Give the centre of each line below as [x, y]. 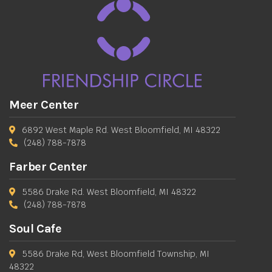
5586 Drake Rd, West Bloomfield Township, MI [115, 253]
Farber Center [48, 166]
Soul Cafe [36, 228]
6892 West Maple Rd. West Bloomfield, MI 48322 [121, 130]
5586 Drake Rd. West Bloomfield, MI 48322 [109, 192]
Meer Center [44, 104]
